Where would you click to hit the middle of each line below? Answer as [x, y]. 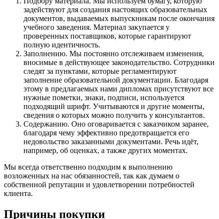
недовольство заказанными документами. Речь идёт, [111, 142]
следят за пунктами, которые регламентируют [100, 71]
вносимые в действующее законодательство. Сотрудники [119, 63]
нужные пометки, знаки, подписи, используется [104, 98]
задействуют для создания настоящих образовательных [115, 10]
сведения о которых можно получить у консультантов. [114, 115]
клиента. [18, 194]
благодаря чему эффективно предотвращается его [106, 133]
